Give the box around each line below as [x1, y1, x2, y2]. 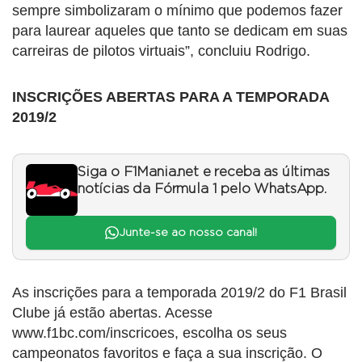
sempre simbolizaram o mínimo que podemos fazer [12, 2, 343, 19]
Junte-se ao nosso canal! [118, 227, 257, 239]
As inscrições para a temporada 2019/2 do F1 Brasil [12, 284, 347, 301]
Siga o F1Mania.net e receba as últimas [78, 165, 330, 179]
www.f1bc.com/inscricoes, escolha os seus [12, 325, 287, 342]
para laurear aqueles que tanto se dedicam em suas [12, 22, 347, 39]
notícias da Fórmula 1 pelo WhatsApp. [78, 182, 326, 196]
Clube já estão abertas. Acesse [12, 305, 213, 322]
